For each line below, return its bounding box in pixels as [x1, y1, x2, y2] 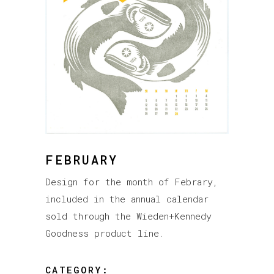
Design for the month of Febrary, [45, 176, 218, 188]
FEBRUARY [45, 152, 118, 168]
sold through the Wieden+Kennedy [45, 210, 212, 223]
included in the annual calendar [45, 193, 209, 206]
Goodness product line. [45, 227, 164, 240]
